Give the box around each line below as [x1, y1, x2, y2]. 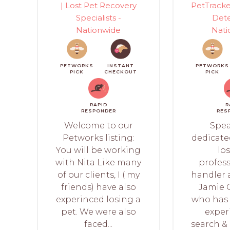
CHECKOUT [104, 68, 137, 74]
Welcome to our [64, 120, 133, 130]
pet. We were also [61, 206, 136, 217]
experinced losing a [56, 194, 141, 204]
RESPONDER [81, 107, 116, 113]
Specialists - [75, 12, 121, 23]
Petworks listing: [62, 132, 135, 143]
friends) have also [61, 182, 136, 192]
